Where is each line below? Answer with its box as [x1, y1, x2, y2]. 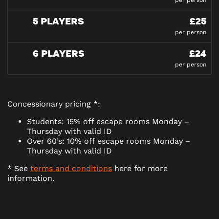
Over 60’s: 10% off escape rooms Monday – [27, 136, 191, 146]
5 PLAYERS [33, 14, 84, 28]
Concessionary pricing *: [7, 99, 100, 109]
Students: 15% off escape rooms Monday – [27, 117, 190, 127]
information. [7, 174, 54, 183]
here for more [112, 164, 168, 174]
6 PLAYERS [32, 46, 85, 60]
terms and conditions [30, 164, 112, 174]
